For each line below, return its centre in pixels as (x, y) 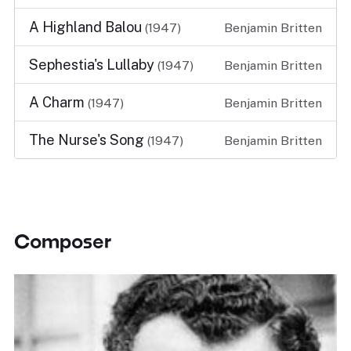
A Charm (58, 102)
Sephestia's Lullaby (93, 65)
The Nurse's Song (88, 140)
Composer (63, 241)
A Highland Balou (87, 27)
